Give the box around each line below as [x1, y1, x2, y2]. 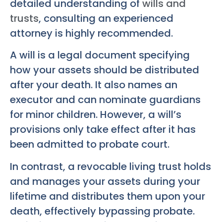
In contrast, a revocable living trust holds [10, 159, 211, 173]
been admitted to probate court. [10, 137, 169, 152]
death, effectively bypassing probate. [10, 204, 195, 218]
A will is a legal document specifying [10, 48, 190, 62]
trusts [10, 11, 39, 25]
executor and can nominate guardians [10, 93, 201, 107]
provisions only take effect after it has [10, 122, 196, 137]
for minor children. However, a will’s [10, 108, 181, 122]
